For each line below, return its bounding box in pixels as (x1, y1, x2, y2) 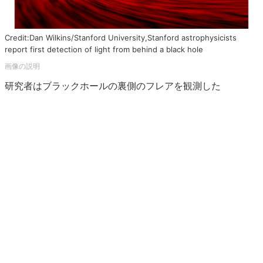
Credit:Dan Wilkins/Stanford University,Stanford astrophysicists (5, 33, 237, 42)
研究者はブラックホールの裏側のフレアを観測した (5, 80, 221, 92)
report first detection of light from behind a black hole (5, 45, 203, 54)
